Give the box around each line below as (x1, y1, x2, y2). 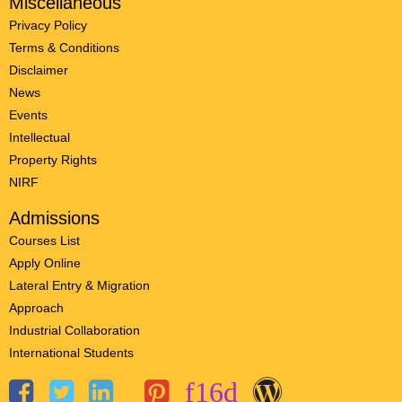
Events (9, 108, 48, 123)
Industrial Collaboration (9, 323, 140, 338)
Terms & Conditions (9, 40, 119, 56)
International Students (9, 345, 134, 361)
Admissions (9, 208, 100, 229)
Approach (9, 301, 64, 316)
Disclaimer (9, 63, 68, 78)
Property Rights (9, 153, 97, 168)
